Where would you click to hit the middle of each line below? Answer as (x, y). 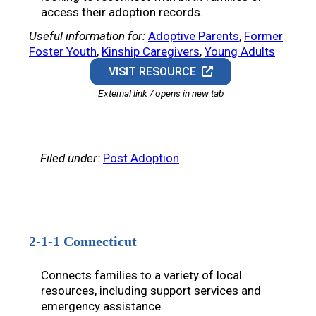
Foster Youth (63, 52)
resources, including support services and (151, 291)
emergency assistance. (102, 306)
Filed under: (70, 158)
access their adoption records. (122, 12)
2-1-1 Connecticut (83, 242)
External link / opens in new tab (161, 93)
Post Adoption (141, 158)
